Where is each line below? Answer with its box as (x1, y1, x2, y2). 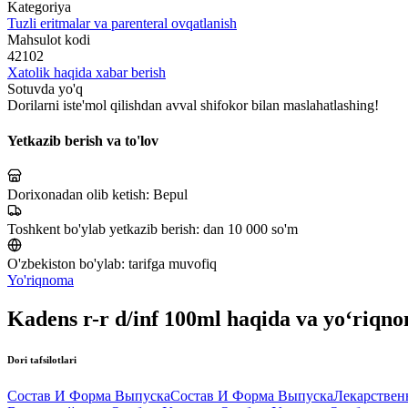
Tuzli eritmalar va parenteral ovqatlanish (7, 15, 237, 31)
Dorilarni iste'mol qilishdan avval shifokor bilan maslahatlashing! (7, 97, 379, 113)
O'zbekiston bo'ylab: (7, 256, 128, 272)
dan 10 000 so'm (203, 221, 298, 238)
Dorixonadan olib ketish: (7, 187, 153, 203)
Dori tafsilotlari (7, 354, 76, 366)
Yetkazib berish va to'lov (7, 133, 158, 149)
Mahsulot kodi (7, 31, 90, 47)
